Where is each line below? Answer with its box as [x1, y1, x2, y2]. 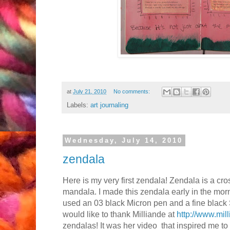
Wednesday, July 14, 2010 [65, 137, 183, 145]
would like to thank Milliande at [63, 209, 177, 219]
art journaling [90, 101, 128, 109]
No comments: [113, 88, 151, 94]
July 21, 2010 [73, 88, 106, 94]
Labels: [67, 101, 90, 109]
